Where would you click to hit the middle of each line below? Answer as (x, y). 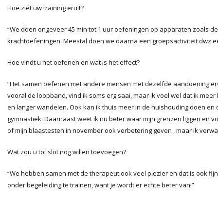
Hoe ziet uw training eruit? (45, 8)
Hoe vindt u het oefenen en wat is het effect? (73, 62)
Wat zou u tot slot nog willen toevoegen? (67, 152)
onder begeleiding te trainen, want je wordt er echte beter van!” (101, 185)
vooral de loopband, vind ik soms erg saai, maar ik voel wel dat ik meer (112, 95)
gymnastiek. (26, 119)
